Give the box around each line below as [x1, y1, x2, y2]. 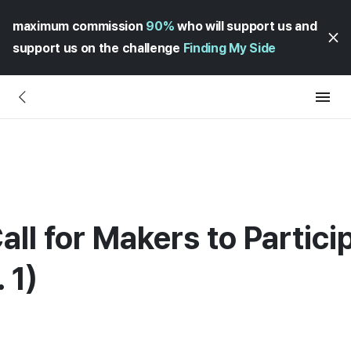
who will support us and [174, 19, 317, 34]
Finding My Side [183, 41, 277, 56]
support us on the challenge [13, 41, 183, 56]
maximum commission [13, 19, 147, 34]
